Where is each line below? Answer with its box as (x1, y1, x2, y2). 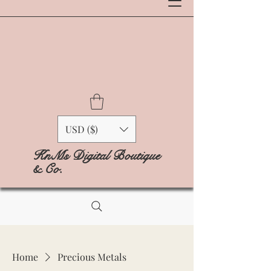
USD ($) (65, 123, 98, 136)
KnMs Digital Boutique (33, 147, 160, 165)
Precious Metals (57, 250, 126, 264)
